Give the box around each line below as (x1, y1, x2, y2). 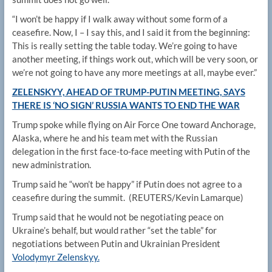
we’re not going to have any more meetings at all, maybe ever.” (12, 67, 257, 78)
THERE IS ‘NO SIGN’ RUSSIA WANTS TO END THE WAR (12, 100, 240, 111)
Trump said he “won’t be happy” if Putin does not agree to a (12, 178, 242, 190)
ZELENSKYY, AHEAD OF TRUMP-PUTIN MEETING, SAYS (12, 86, 245, 98)
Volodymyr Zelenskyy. (12, 251, 100, 263)
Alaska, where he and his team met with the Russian (12, 132, 217, 144)
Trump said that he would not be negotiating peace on (12, 211, 223, 223)
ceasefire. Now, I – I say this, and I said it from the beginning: (12, 27, 250, 38)
